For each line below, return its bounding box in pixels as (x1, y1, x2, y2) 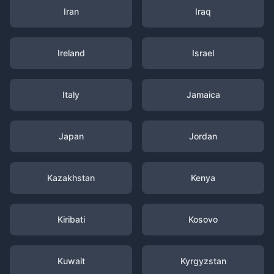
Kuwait (57, 256, 85, 266)
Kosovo (188, 214, 218, 224)
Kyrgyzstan (180, 256, 226, 266)
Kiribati (57, 214, 85, 224)
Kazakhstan (47, 172, 95, 183)
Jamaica (186, 89, 220, 100)
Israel (192, 48, 214, 58)
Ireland (57, 48, 85, 58)
